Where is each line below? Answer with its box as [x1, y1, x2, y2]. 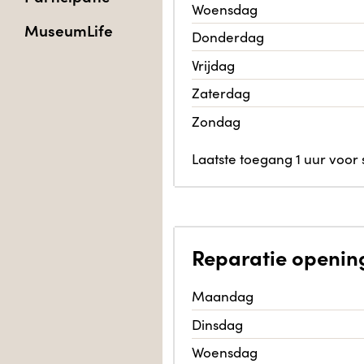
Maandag [192, 287, 261, 305]
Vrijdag [192, 55, 242, 75]
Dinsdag [192, 314, 250, 334]
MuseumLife [24, 19, 113, 41]
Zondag [192, 111, 248, 131]
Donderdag [192, 28, 271, 46]
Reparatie [192, 241, 288, 271]
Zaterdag [192, 84, 258, 102]
